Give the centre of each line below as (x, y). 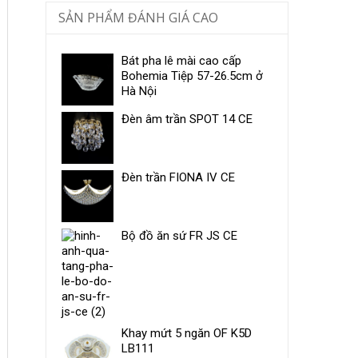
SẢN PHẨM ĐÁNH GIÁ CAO (138, 17)
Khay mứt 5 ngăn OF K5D (186, 333)
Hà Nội (139, 91)
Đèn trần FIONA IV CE (178, 177)
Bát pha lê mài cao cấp (181, 60)
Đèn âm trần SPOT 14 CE (187, 119)
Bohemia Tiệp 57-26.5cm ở (192, 76)
